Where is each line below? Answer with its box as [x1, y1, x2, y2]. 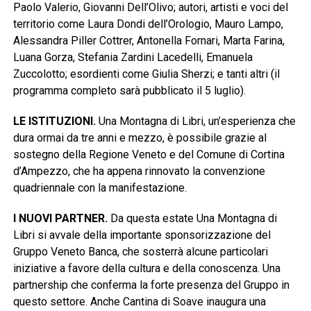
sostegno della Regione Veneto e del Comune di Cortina [12, 148, 285, 162]
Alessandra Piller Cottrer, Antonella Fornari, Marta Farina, [12, 34, 285, 48]
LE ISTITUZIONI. [12, 115, 96, 128]
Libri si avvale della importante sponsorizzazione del [12, 228, 271, 242]
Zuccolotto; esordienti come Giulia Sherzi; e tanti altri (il [12, 67, 280, 81]
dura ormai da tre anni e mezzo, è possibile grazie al [12, 131, 267, 145]
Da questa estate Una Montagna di [107, 212, 277, 226]
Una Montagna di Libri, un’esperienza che [95, 115, 296, 128]
